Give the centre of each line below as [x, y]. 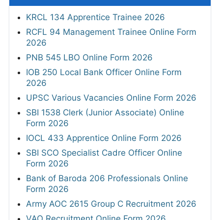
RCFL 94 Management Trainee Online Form [111, 32]
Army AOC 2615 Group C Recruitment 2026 [111, 204]
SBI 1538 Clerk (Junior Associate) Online [105, 112]
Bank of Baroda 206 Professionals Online [107, 178]
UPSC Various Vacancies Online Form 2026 [111, 97]
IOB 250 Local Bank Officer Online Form [104, 72]
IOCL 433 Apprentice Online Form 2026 [104, 138]
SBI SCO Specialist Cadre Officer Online [104, 152]
